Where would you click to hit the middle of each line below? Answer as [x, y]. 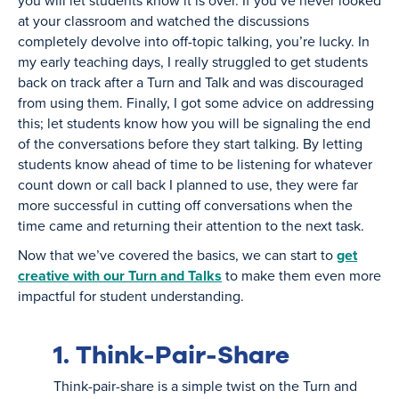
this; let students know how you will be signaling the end [194, 123]
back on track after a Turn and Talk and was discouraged [191, 82]
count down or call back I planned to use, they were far [188, 184]
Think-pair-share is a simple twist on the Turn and [205, 386]
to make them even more [301, 275]
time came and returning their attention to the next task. [195, 225]
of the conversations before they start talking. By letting [190, 143]
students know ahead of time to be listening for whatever [195, 164]
